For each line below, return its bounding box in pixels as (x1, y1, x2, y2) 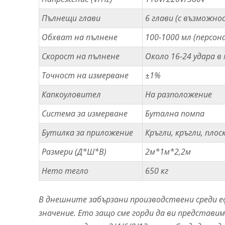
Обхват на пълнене (42, 31, 118, 43)
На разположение (145, 88, 212, 100)
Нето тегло (42, 165, 88, 176)
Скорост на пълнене (42, 50, 120, 62)
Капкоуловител (42, 88, 101, 100)
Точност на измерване (42, 69, 129, 81)
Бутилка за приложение (42, 127, 133, 138)
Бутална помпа (145, 107, 204, 119)
